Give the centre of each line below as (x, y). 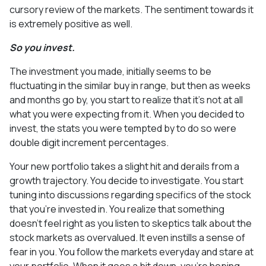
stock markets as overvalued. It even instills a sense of (127, 237)
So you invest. (42, 47)
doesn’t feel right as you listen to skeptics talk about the (131, 223)
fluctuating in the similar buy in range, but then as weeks (130, 85)
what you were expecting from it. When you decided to (127, 114)
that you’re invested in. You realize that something (117, 209)
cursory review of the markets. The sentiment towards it (132, 9)
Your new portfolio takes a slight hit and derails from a (124, 166)
